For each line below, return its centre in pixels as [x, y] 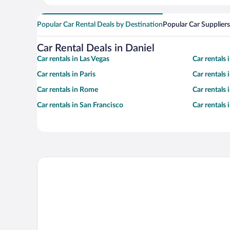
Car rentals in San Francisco [80, 106]
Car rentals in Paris [66, 75]
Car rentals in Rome [68, 90]
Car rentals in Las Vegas [73, 59]
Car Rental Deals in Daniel [96, 49]
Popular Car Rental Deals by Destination [100, 25]
